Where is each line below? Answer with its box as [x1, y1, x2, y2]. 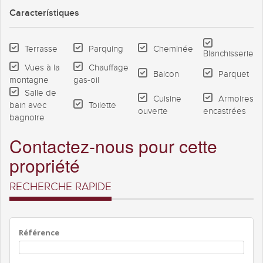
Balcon [153, 69, 179, 80]
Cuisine [153, 94, 181, 104]
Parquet [218, 69, 249, 80]
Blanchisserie [203, 49, 254, 59]
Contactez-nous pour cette [9, 133, 217, 159]
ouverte [138, 106, 168, 117]
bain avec [9, 100, 46, 111]
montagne [9, 75, 49, 86]
